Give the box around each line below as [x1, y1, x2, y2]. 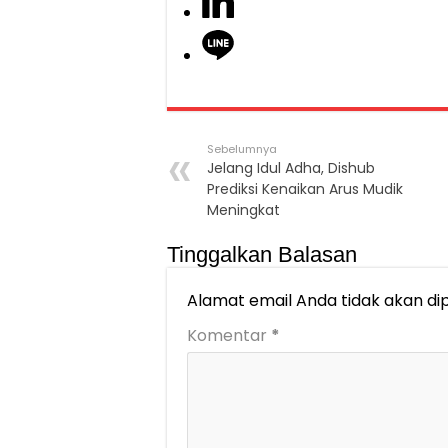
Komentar [187, 324, 271, 348]
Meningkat [207, 200, 280, 221]
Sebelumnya [207, 141, 277, 158]
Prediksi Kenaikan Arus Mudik [207, 179, 403, 200]
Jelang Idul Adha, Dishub [207, 158, 375, 179]
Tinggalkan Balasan [167, 242, 357, 268]
